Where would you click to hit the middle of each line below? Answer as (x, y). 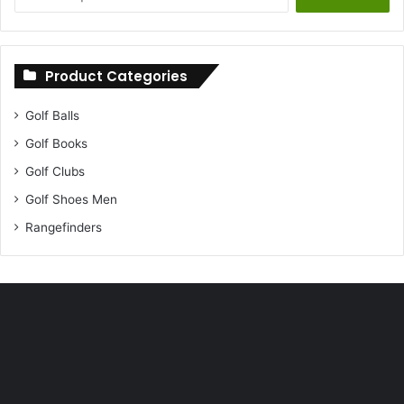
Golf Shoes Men (71, 199)
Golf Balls (52, 115)
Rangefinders (64, 227)
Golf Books (56, 143)
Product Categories (116, 76)
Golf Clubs (55, 171)
